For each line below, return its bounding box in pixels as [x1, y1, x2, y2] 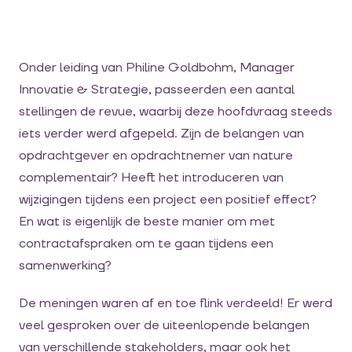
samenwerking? [19, 258, 112, 273]
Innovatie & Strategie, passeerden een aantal [19, 82, 295, 97]
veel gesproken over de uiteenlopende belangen [19, 317, 310, 333]
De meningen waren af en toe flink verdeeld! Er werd [19, 295, 332, 311]
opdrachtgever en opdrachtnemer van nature [19, 148, 293, 163]
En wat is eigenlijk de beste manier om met [19, 214, 275, 229]
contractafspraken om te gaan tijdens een [19, 236, 273, 251]
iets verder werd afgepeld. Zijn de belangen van [19, 126, 304, 141]
